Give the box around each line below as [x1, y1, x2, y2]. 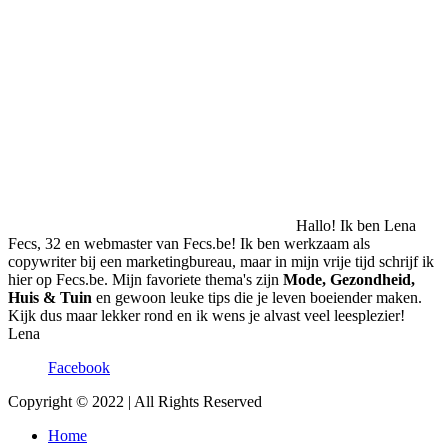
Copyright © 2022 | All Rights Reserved [8, 393, 262, 411]
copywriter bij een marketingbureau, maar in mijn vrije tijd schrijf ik [8, 253, 434, 271]
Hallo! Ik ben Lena [296, 217, 416, 235]
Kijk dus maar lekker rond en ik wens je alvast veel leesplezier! [8, 307, 405, 325]
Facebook [48, 359, 110, 377]
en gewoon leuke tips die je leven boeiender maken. [96, 289, 422, 307]
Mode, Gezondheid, [283, 271, 415, 289]
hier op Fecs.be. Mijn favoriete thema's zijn [8, 271, 283, 289]
